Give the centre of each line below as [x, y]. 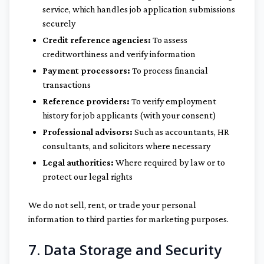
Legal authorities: [78, 162]
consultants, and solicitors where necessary [126, 146]
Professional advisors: [88, 132]
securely [59, 23]
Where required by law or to [169, 162]
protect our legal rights [88, 176]
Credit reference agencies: [97, 40]
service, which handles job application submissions [139, 9]
